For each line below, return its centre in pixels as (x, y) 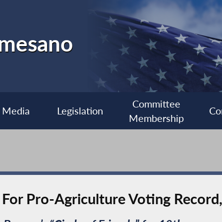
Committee (156, 104)
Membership (156, 118)
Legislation (80, 111)
